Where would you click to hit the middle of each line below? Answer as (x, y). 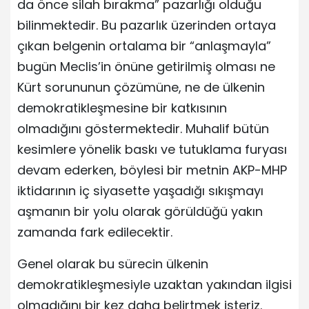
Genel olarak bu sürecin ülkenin (113, 263)
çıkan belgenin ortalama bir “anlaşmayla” (144, 46)
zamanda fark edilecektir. (95, 232)
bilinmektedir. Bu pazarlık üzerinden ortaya (147, 25)
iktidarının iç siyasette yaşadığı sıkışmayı (140, 190)
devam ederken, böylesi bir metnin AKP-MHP (152, 170)
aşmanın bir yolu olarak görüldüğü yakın (140, 211)
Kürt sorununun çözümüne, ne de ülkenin (141, 87)
